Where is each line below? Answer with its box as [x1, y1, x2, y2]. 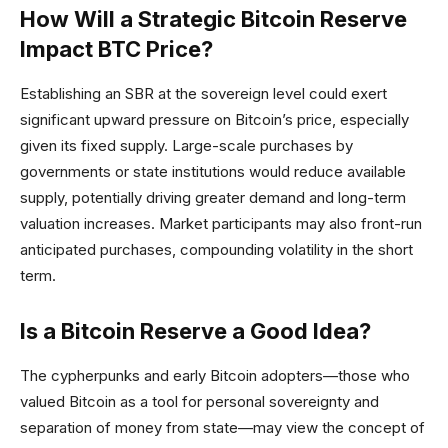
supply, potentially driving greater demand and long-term [20, 188, 406, 207]
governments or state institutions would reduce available [20, 162, 406, 181]
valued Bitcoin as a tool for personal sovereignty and [20, 392, 379, 411]
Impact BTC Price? [20, 36, 213, 62]
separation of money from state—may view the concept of [20, 418, 425, 437]
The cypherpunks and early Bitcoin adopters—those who [20, 366, 410, 385]
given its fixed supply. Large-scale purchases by [20, 136, 353, 155]
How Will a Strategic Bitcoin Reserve [20, 6, 407, 32]
